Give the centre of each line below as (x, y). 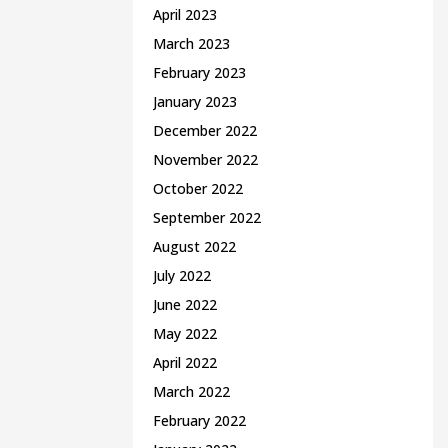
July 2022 (182, 275)
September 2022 (207, 217)
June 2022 (185, 304)
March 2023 (191, 43)
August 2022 (194, 246)
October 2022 (198, 188)
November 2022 (205, 159)
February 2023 (199, 72)
